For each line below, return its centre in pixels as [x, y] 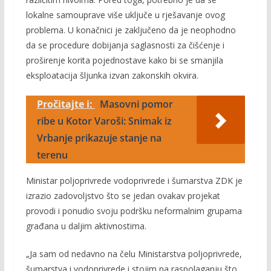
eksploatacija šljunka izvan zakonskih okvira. [112, 75]
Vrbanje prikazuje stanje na [99, 138]
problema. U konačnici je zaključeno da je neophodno [131, 30]
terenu [52, 155]
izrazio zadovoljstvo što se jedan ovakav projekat [123, 195]
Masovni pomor [136, 104]
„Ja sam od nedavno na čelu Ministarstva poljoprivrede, [134, 253]
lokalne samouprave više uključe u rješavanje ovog [125, 15]
